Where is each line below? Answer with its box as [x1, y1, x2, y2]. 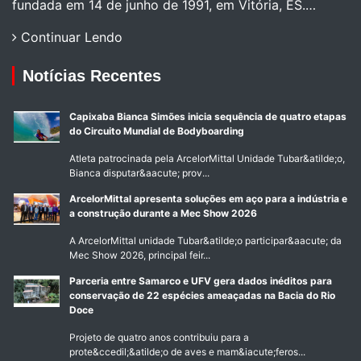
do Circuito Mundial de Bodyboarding [69, 125, 245, 138]
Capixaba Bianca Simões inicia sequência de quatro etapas [69, 110, 347, 123]
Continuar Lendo [17, 29, 122, 46]
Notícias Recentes [23, 67, 161, 85]
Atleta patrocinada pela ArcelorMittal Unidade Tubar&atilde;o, [69, 152, 346, 165]
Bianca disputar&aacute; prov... [69, 167, 210, 180]
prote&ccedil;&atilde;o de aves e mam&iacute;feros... [69, 346, 306, 359]
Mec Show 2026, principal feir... [69, 249, 211, 262]
